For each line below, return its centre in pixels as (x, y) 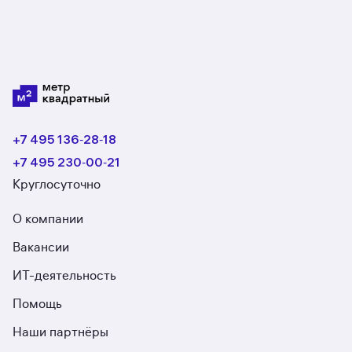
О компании (48, 219)
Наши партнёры (60, 332)
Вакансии (41, 247)
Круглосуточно (57, 185)
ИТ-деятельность (64, 276)
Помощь (37, 304)
